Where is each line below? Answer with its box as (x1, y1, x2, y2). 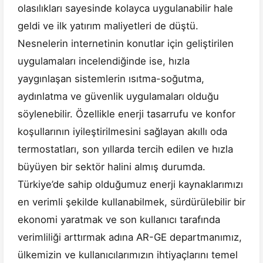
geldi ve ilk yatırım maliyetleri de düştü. (18, 20, 198, 32)
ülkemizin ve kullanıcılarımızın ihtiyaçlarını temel (18, 249, 238, 261)
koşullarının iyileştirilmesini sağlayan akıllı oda (18, 126, 227, 138)
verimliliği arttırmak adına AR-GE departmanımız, (18, 231, 242, 244)
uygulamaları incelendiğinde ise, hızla (18, 55, 190, 68)
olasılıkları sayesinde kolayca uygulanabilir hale (18, 2, 233, 15)
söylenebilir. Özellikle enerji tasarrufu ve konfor (18, 108, 235, 120)
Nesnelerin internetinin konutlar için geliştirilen (18, 38, 234, 50)
